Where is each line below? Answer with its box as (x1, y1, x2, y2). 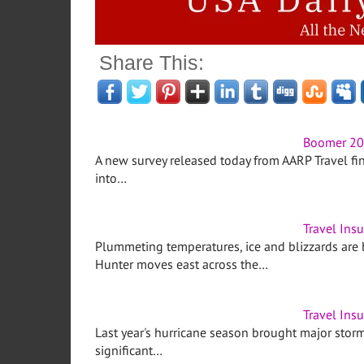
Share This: (99, 51, 204, 75)
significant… (95, 342, 162, 359)
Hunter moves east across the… (95, 256, 268, 273)
